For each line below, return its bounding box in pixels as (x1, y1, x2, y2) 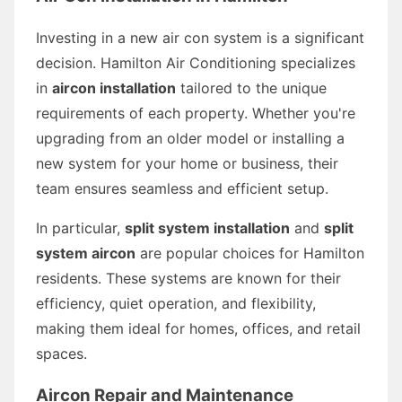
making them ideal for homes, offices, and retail (36, 319, 361, 337)
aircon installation (52, 78, 176, 97)
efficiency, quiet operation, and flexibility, (36, 293, 316, 312)
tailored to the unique (176, 78, 327, 97)
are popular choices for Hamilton (135, 243, 364, 262)
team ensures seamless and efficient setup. (36, 179, 328, 197)
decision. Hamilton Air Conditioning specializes (36, 53, 355, 72)
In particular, (36, 218, 125, 237)
